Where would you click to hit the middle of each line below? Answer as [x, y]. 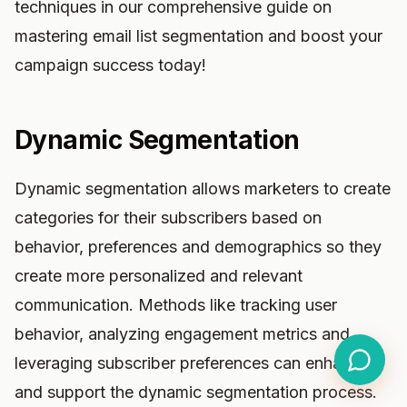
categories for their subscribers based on [168, 218]
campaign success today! [110, 65]
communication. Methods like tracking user [176, 305]
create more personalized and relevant [159, 276]
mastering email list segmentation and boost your [199, 36]
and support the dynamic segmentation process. [196, 392]
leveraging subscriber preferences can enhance [192, 363]
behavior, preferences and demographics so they [198, 247]
